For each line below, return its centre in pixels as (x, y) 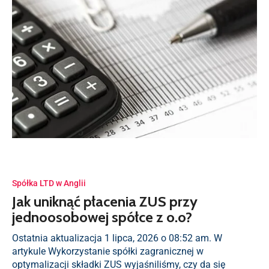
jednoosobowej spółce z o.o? (102, 217)
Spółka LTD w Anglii (49, 183)
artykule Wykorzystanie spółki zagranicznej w (108, 251)
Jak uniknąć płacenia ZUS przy (105, 201)
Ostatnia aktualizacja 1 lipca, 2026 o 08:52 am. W (117, 238)
